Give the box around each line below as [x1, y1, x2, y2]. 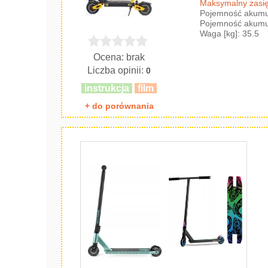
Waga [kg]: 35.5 [200, 29, 260, 38]
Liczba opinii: [87, 65, 147, 75]
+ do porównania [84, 101, 154, 111]
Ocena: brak [93, 52, 145, 62]
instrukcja [84, 83, 130, 93]
